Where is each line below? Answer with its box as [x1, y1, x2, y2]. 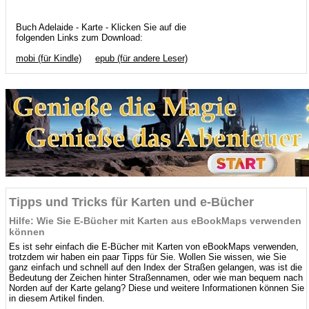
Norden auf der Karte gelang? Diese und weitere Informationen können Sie [9, 283, 305, 293]
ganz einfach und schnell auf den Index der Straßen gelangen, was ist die [9, 262, 303, 272]
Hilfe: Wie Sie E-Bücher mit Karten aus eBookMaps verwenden [9, 215, 302, 226]
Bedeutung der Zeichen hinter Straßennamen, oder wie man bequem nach [9, 272, 303, 283]
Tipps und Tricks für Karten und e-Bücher [9, 195, 255, 209]
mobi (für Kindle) [16, 53, 82, 63]
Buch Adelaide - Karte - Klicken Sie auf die [16, 22, 187, 32]
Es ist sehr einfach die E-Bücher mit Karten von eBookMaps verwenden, [9, 241, 299, 252]
